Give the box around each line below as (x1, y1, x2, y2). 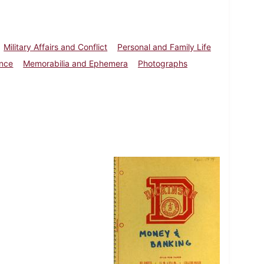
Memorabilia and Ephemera (23, 58, 128, 68)
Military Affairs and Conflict (4, 41, 108, 52)
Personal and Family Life (117, 41, 212, 52)
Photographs (138, 58, 188, 68)
